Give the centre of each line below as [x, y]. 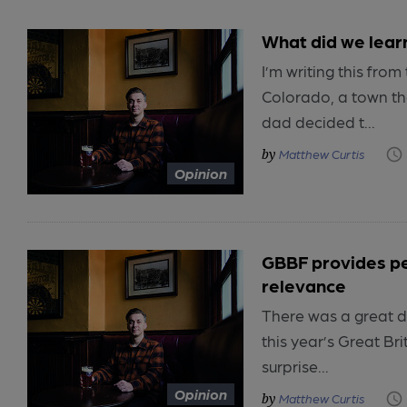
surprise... [295, 366]
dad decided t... [318, 122]
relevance [304, 286]
